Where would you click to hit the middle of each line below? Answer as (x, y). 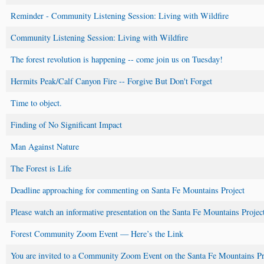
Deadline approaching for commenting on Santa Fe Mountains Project (128, 190)
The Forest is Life (41, 168)
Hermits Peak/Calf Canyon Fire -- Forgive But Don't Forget (111, 81)
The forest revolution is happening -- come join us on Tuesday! (117, 59)
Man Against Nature (45, 146)
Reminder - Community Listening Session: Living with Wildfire (120, 15)
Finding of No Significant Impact (66, 124)
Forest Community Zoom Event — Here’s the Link (97, 233)
